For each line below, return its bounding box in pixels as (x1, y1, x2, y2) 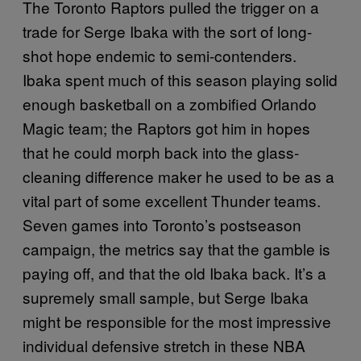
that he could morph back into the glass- (23, 140, 299, 163)
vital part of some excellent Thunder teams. (23, 189, 321, 211)
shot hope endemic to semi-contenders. (23, 44, 297, 66)
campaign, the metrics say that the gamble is (23, 237, 330, 259)
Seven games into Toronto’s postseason (23, 213, 301, 235)
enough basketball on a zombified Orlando (23, 92, 317, 114)
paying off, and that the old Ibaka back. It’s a (23, 261, 326, 284)
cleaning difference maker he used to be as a (23, 164, 334, 187)
